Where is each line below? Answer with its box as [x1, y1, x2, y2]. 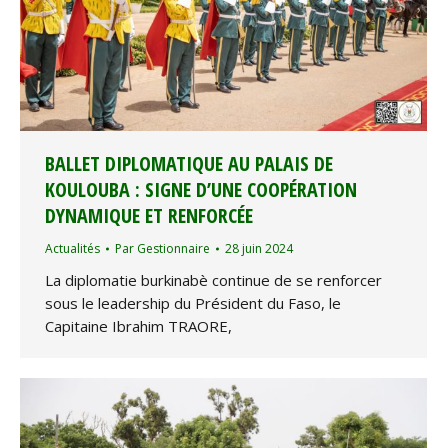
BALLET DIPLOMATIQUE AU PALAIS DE [45, 150, 333, 178]
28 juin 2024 [225, 240, 293, 258]
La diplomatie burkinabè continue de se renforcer [45, 270, 382, 291]
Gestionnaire [137, 240, 210, 258]
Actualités [45, 240, 100, 258]
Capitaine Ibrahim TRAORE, [45, 316, 232, 337]
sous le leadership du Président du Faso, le [45, 293, 341, 314]
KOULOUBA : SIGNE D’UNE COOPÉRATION [45, 176, 357, 204]
